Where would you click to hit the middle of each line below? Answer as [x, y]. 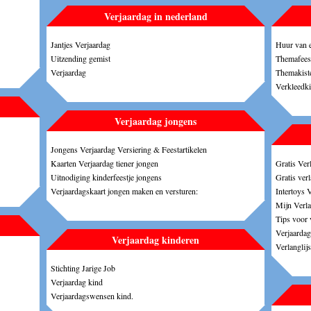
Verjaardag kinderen [155, 239]
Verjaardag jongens [155, 121]
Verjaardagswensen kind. [92, 295]
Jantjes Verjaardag [81, 44]
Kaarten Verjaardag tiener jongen [104, 163]
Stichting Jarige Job [83, 268]
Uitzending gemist [81, 58]
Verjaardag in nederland [155, 16]
